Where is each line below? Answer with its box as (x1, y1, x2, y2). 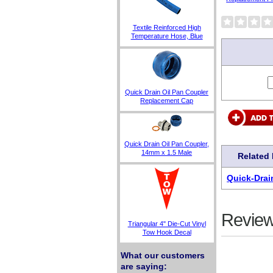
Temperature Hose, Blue (130, 32, 203, 40)
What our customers (120, 250, 205, 261)
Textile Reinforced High (132, 24, 201, 31)
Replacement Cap (140, 97, 194, 105)
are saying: (120, 261, 167, 272)
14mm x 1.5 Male (141, 148, 193, 156)
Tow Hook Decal (142, 229, 191, 236)
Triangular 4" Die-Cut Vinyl (127, 220, 206, 228)
